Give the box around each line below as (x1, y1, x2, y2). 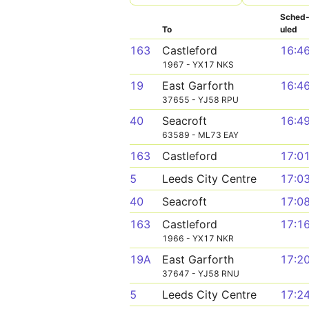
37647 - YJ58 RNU (162, 268, 239, 279)
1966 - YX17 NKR (162, 233, 234, 243)
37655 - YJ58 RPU (162, 94, 239, 105)
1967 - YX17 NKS (162, 59, 234, 70)
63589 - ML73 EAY (162, 130, 239, 140)
